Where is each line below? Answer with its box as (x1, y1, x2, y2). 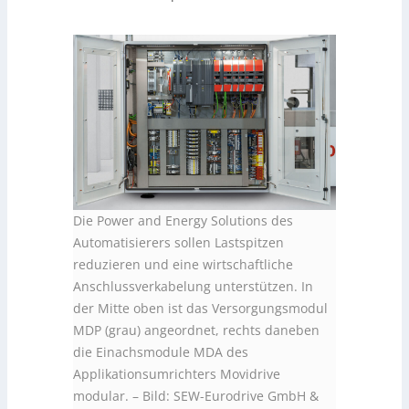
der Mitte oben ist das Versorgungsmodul (73, 299, 328, 318)
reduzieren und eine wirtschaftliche (73, 256, 293, 274)
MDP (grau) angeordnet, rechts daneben (73, 321, 320, 340)
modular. (73, 387, 129, 405)
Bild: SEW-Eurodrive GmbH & (142, 387, 319, 405)
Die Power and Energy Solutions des (73, 212, 293, 230)
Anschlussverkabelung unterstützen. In (73, 278, 313, 296)
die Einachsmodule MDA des (73, 343, 248, 362)
